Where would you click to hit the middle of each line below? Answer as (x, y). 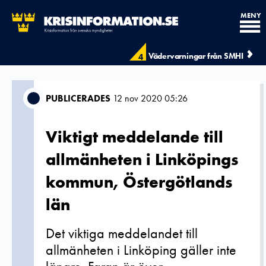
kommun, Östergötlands (139, 182)
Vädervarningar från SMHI (196, 56)
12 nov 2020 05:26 (149, 98)
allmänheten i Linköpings (142, 159)
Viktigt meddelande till (134, 137)
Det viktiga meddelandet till (122, 233)
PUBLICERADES (78, 98)
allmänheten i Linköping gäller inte (141, 250)
